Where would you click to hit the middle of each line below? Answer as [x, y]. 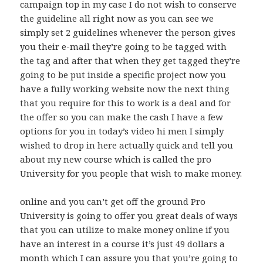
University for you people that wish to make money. [131, 173]
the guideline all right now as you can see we [117, 18]
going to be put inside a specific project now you [123, 75]
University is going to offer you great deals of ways [129, 216]
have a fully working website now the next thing [125, 89]
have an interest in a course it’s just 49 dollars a [123, 244]
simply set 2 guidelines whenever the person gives [128, 33]
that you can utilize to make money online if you [125, 230]
